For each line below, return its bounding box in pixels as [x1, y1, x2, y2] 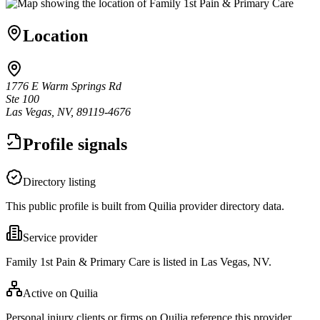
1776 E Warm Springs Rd [6, 79, 121, 92]
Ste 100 [6, 92, 39, 105]
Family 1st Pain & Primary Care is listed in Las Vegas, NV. [6, 255, 271, 268]
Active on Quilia [23, 286, 98, 299]
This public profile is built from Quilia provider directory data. [6, 199, 284, 212]
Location [23, 26, 88, 45]
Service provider [23, 231, 97, 244]
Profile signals [23, 134, 127, 154]
